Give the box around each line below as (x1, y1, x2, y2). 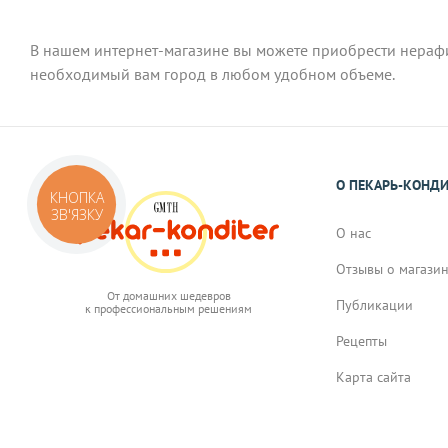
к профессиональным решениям (85, 300, 253, 316)
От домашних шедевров (106, 287, 231, 303)
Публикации (336, 295, 414, 314)
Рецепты (336, 331, 388, 350)
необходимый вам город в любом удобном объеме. (30, 63, 395, 84)
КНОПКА (49, 188, 104, 207)
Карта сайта (336, 367, 412, 386)
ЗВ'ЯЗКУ (50, 205, 103, 224)
